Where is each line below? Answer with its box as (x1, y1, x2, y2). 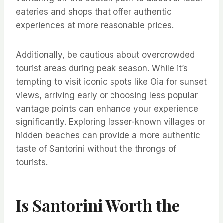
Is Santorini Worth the (16, 194, 180, 216)
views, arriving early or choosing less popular (16, 90, 198, 100)
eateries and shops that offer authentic (16, 6, 172, 17)
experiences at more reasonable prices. (16, 20, 174, 30)
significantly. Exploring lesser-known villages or (16, 116, 205, 127)
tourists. (16, 157, 48, 167)
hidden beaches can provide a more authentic (16, 130, 200, 140)
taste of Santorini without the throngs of (16, 143, 176, 154)
